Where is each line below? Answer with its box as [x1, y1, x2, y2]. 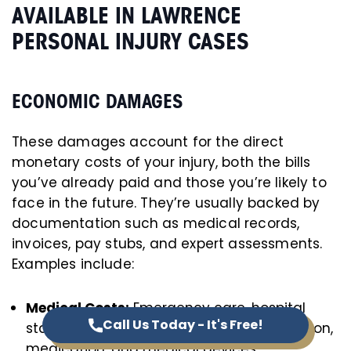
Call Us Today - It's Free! [102, 316, 263, 334]
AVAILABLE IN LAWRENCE [12, 2, 241, 30]
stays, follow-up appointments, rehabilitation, [26, 319, 333, 338]
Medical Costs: [26, 299, 129, 317]
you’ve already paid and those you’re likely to [12, 173, 327, 192]
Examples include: [12, 255, 134, 273]
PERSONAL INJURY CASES [12, 27, 249, 56]
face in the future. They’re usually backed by [12, 194, 320, 212]
